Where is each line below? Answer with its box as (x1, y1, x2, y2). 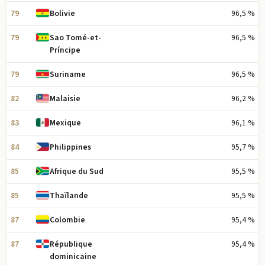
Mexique (50, 117, 82, 129)
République (50, 238, 93, 250)
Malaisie (50, 93, 81, 105)
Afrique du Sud (50, 166, 104, 177)
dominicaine (50, 251, 97, 263)
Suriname (50, 69, 86, 80)
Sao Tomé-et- (50, 32, 102, 44)
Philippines (50, 141, 92, 153)
